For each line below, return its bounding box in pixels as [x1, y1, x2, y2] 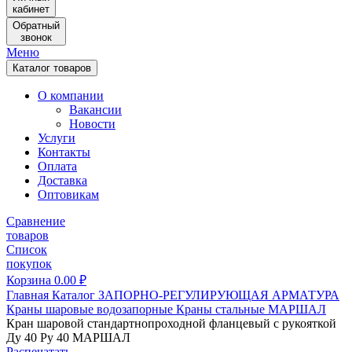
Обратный [13, 20, 60, 31]
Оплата [38, 159, 77, 173]
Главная [6, 288, 49, 302]
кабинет [13, 3, 49, 15]
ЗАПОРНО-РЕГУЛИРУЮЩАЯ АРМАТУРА [98, 288, 339, 302]
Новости [69, 117, 115, 130]
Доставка [38, 174, 87, 187]
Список [6, 243, 47, 256]
